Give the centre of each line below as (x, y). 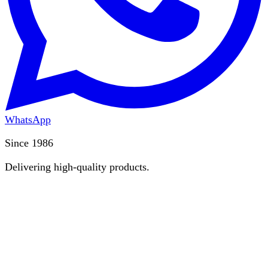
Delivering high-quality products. (77, 167)
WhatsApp (28, 120)
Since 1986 (29, 143)
